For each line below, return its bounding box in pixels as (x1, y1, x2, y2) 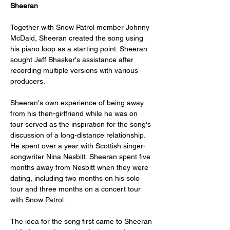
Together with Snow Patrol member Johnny (10, 23, 151, 31)
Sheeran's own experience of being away (10, 99, 146, 107)
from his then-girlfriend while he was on (10, 109, 140, 118)
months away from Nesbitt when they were (10, 163, 150, 171)
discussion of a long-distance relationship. (10, 131, 147, 139)
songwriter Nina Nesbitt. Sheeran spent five (10, 152, 152, 161)
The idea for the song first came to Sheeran (10, 217, 154, 225)
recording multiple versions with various (10, 66, 140, 74)
